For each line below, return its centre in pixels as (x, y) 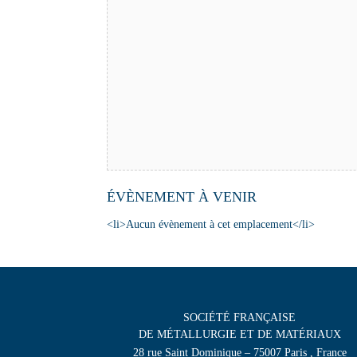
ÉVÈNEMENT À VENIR (182, 196)
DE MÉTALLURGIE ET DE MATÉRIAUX (239, 334)
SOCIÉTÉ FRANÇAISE (240, 317)
